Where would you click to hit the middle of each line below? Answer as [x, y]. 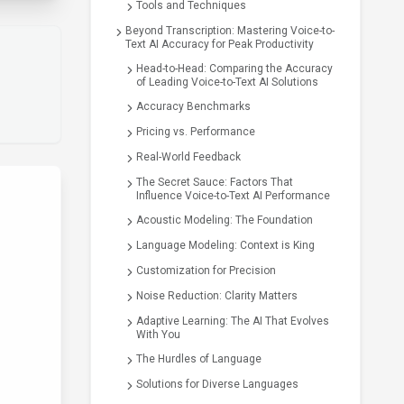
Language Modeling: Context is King [225, 245]
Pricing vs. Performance [196, 132]
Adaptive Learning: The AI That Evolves [233, 321]
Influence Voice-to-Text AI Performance [233, 196]
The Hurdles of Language [199, 359]
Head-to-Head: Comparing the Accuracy [234, 69]
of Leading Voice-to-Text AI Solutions [227, 82]
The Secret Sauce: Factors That [215, 182]
